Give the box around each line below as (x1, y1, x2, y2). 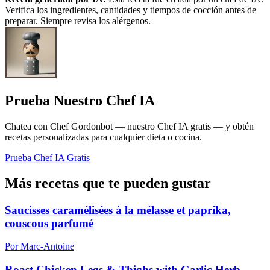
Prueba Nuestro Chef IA (5, 92, 155, 108)
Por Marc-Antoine (5, 241, 74, 252)
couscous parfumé (5, 216, 93, 230)
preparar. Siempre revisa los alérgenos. (5, 15, 151, 26)
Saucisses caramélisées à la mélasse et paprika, (5, 203, 231, 216)
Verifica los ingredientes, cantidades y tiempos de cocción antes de (5, 4, 256, 15)
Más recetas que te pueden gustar (5, 175, 211, 191)
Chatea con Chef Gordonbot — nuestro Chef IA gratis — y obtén (5, 121, 254, 131)
